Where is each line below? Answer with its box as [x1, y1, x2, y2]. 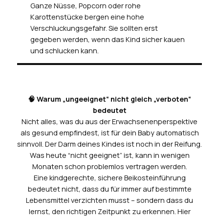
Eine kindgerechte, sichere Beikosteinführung [33, 173, 186, 183]
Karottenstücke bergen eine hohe [30, 12, 144, 22]
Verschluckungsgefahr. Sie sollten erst [30, 23, 158, 33]
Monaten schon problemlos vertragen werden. [32, 162, 187, 172]
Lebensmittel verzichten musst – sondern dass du [26, 196, 193, 205]
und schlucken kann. [30, 45, 99, 55]
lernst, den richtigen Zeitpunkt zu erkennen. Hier [28, 207, 191, 217]
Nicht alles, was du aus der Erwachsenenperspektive [22, 117, 197, 127]
